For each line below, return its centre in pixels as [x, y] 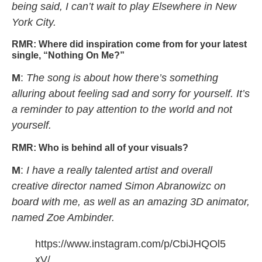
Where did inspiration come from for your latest [143, 44]
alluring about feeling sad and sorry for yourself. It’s [131, 94]
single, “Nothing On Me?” [68, 56]
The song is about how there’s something [122, 78]
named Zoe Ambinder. [65, 217]
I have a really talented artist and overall [119, 170]
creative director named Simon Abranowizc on [119, 186]
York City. [34, 22]
